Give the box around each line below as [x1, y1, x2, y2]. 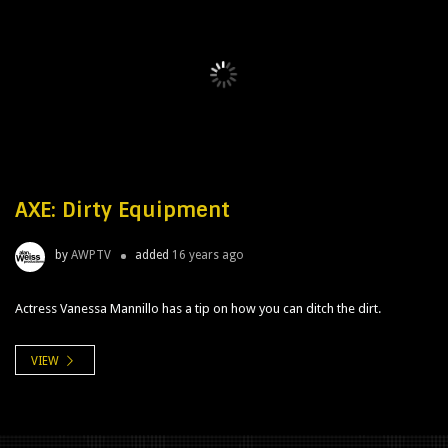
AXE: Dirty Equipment [15, 197, 230, 224]
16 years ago [172, 248, 244, 263]
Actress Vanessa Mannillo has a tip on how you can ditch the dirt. [15, 301, 381, 317]
